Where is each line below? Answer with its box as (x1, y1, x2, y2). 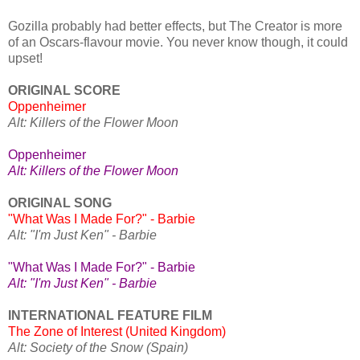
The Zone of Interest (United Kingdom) (8, 325, 229, 339)
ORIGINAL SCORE (8, 84, 121, 98)
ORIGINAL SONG (8, 196, 115, 211)
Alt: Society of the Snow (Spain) (8, 341, 191, 355)
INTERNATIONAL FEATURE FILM (8, 309, 215, 323)
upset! (8, 51, 43, 66)
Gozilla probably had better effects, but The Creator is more (8, 19, 342, 34)
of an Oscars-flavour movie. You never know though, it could (8, 35, 348, 50)
